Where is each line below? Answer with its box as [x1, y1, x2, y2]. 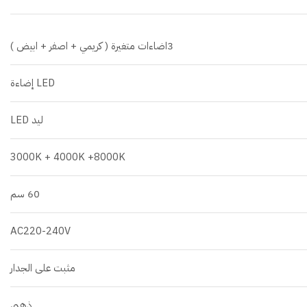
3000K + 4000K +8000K [10, 149, 125, 164]
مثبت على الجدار [10, 260, 75, 275]
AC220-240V [10, 223, 71, 238]
